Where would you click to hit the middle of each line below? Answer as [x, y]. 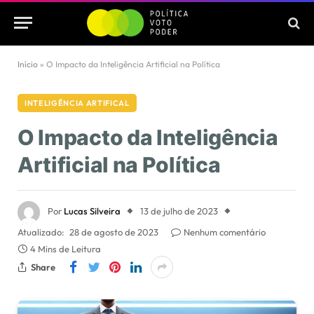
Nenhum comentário [225, 232]
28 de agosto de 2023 [114, 232]
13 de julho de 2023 [179, 211]
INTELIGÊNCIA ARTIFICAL [77, 103]
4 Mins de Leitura [66, 249]
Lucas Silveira [92, 211]
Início [28, 64]
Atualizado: [41, 232]
